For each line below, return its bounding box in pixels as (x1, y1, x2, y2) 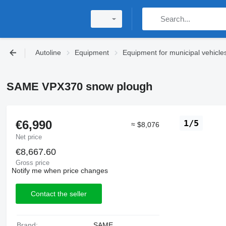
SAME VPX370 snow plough (6, 80, 152, 93)
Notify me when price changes (11, 166, 108, 175)
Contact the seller (30, 189, 87, 198)
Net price (15, 133, 42, 141)
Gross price (15, 159, 49, 166)
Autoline (35, 48, 61, 56)
